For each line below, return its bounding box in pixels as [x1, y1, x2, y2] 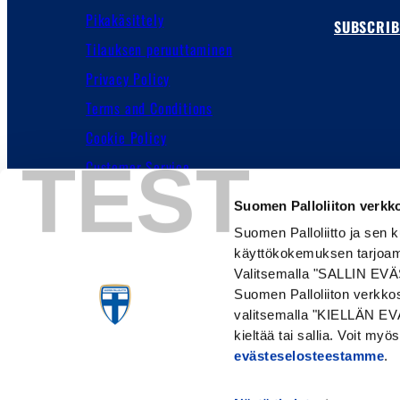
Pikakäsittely [86, 9, 164, 30]
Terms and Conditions [86, 97, 212, 119]
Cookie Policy [86, 127, 167, 148]
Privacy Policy [86, 68, 171, 89]
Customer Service [86, 156, 190, 178]
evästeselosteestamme [234, 347, 385, 363]
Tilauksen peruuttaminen [86, 38, 233, 60]
